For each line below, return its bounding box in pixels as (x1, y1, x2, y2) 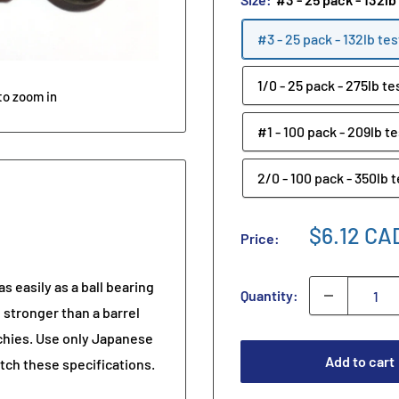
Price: (240, 230, 280, 248)
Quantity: (240, 287, 298, 305)
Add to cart (325, 353, 395, 370)
